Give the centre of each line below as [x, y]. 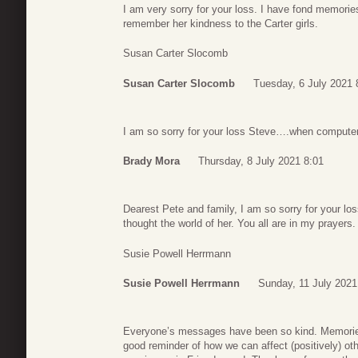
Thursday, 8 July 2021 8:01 [261, 161]
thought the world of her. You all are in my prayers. [239, 224]
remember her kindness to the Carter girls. [221, 23]
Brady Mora [151, 161]
